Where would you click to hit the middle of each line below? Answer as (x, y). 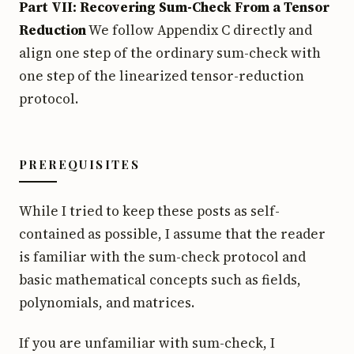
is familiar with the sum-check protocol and (162, 256)
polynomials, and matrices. (107, 302)
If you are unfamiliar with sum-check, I (147, 343)
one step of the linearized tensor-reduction (162, 75)
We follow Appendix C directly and (199, 30)
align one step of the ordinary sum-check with (170, 53)
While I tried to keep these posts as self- (149, 211)
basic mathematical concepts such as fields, (160, 279)
